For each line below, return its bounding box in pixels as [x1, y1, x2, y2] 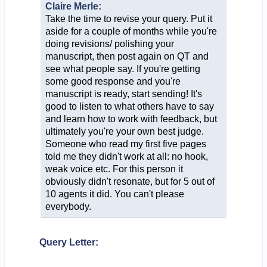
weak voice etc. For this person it [45, 163, 183, 174]
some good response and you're [45, 76, 181, 86]
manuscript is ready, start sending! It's [45, 88, 202, 99]
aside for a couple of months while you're [45, 26, 217, 36]
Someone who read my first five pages [45, 138, 206, 149]
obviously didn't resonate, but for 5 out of [45, 176, 215, 187]
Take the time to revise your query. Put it [45, 13, 212, 24]
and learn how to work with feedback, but [45, 113, 217, 124]
